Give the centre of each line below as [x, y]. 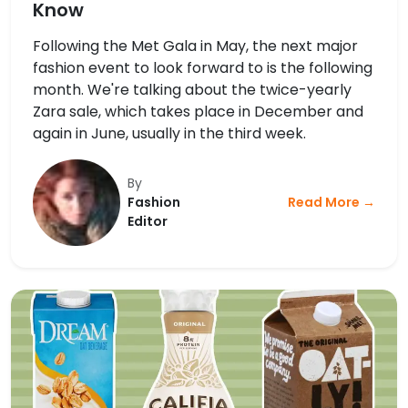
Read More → [331, 203]
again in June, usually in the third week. [169, 133]
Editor [147, 222]
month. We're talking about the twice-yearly [192, 89]
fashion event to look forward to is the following [203, 67]
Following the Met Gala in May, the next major [195, 46]
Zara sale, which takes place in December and [198, 111]
